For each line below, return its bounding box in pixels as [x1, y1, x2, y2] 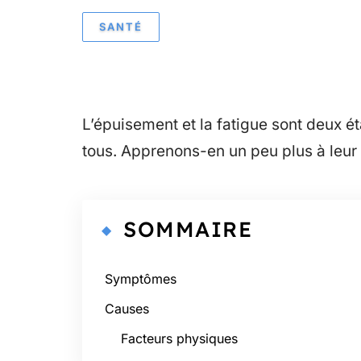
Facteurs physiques [121, 330, 238, 346]
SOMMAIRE [123, 216, 252, 243]
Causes [105, 301, 149, 317]
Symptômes [105, 271, 176, 287]
